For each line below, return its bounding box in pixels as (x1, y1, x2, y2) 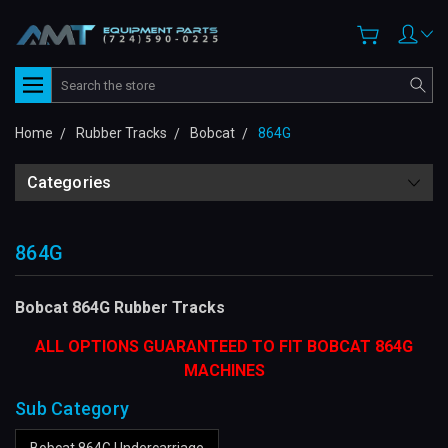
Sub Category (15, 398, 129, 420)
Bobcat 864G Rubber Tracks (15, 298, 225, 318)
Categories (27, 173, 112, 193)
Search (51, 69, 96, 86)
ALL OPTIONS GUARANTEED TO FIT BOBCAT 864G (35, 337, 413, 357)
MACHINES (183, 361, 265, 381)
